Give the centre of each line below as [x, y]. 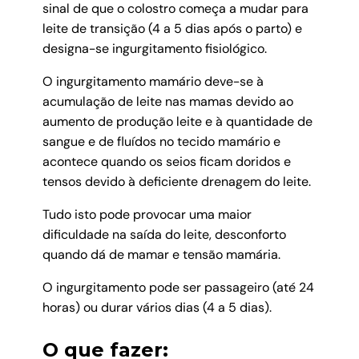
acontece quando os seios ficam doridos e [166, 162]
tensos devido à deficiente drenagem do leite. [176, 182]
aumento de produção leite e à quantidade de [177, 122]
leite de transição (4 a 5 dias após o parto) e [172, 29]
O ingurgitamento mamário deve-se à [153, 82]
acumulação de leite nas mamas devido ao [167, 102]
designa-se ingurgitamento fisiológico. [154, 49]
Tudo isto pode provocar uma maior [147, 215]
